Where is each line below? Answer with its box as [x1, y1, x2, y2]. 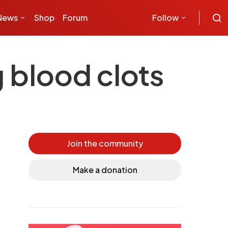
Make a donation [72, 164, 137, 175]
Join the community [67, 138, 143, 149]
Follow [152, 12, 179, 23]
